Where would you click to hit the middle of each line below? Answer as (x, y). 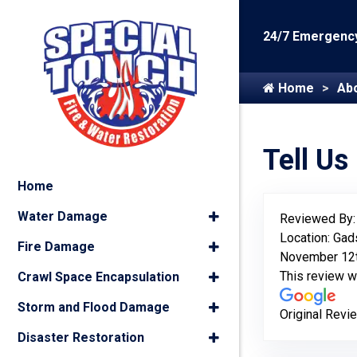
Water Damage (63, 216)
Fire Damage (56, 247)
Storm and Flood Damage (94, 307)
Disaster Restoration (81, 337)
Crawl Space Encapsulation (98, 277)
